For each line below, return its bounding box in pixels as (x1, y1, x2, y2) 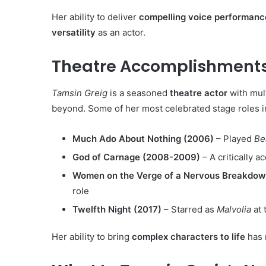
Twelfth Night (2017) (72, 203, 161, 215)
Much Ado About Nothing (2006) (72, 132, 214, 144)
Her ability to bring (52, 230, 132, 242)
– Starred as (161, 203, 217, 215)
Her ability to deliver (52, 11, 139, 23)
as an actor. (96, 27, 145, 39)
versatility (52, 27, 96, 39)
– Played (214, 132, 254, 144)
